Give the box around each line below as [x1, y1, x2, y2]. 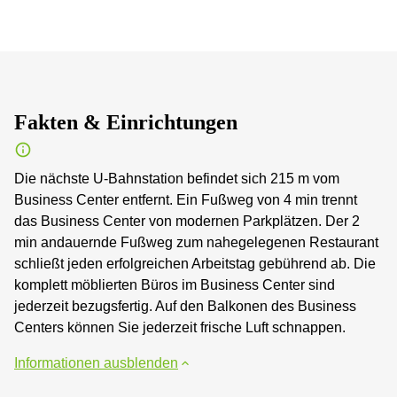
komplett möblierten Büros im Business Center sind [14, 276, 335, 292]
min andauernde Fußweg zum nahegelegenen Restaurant [14, 234, 378, 250]
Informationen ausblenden [14, 354, 178, 370]
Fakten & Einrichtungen [14, 110, 237, 134]
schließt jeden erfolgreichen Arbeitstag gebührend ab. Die [14, 255, 376, 271]
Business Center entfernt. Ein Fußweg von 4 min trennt [14, 191, 357, 207]
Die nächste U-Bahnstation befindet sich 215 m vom [14, 170, 339, 186]
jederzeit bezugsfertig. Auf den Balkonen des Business [14, 298, 356, 314]
